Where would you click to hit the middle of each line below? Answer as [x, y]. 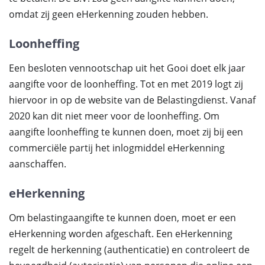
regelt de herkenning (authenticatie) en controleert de [129, 250]
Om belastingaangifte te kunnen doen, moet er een [122, 218]
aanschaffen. [38, 164]
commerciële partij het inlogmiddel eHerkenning [117, 148]
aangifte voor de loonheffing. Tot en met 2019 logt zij [126, 84]
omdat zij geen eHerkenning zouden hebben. [109, 14]
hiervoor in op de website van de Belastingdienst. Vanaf [132, 100]
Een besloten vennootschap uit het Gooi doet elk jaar [127, 68]
